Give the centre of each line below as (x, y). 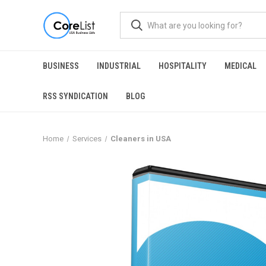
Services (87, 139)
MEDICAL (240, 66)
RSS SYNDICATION (75, 96)
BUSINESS (61, 66)
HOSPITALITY (183, 66)
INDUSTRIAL (119, 66)
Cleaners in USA (140, 139)
